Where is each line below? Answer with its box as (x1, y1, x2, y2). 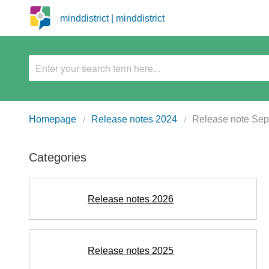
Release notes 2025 (88, 245, 174, 256)
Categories (29, 151, 86, 164)
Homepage (29, 114, 76, 124)
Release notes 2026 (88, 193, 174, 204)
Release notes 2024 (91, 114, 177, 124)
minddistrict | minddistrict (60, 13, 165, 23)
